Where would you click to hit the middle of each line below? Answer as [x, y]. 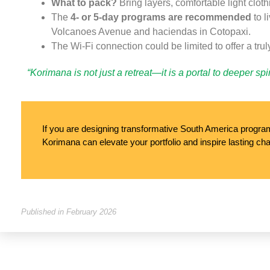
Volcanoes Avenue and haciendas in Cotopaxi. [151, 32]
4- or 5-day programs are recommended [161, 17]
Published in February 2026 [69, 212]
